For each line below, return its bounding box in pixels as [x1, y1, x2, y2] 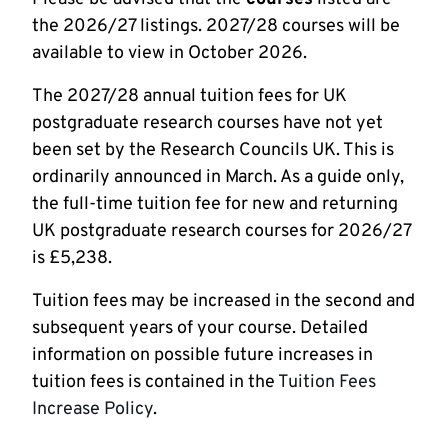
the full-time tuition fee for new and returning [32, 193, 398, 216]
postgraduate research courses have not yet [32, 112, 383, 135]
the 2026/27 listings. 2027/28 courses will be [32, 15, 400, 38]
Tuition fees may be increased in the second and [32, 290, 415, 313]
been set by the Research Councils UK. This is [32, 139, 394, 162]
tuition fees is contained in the [32, 371, 278, 394]
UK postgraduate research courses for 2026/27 [32, 220, 411, 243]
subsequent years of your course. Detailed [32, 317, 368, 340]
